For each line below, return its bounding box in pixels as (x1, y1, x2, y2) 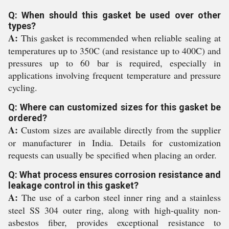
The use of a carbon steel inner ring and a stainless (18, 191, 221, 203)
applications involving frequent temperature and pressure (8, 68, 221, 81)
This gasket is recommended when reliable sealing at (18, 31, 221, 44)
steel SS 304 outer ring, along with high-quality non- (8, 203, 221, 216)
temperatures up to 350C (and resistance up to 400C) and (8, 44, 221, 57)
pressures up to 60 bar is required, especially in (8, 56, 221, 69)
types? (8, 20, 36, 31)
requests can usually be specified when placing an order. (8, 148, 217, 161)
